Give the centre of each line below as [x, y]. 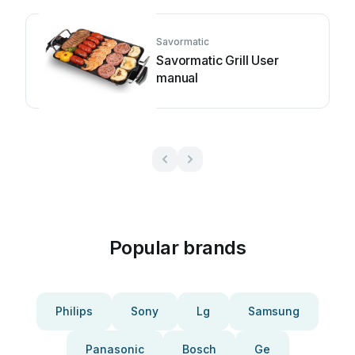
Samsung [274, 311]
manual [177, 78]
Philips [74, 311]
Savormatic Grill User [218, 60]
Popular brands [177, 248]
